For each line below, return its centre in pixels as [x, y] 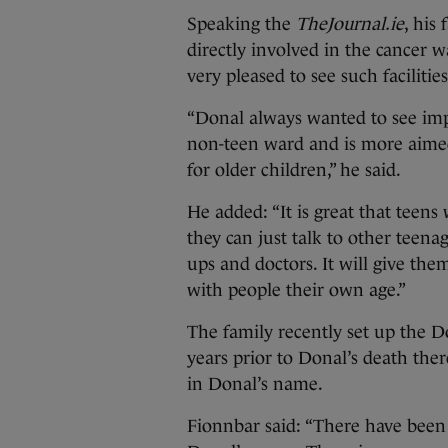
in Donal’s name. [255, 384]
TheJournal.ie [350, 24]
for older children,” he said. [294, 170]
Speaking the [241, 24]
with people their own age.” [296, 290]
